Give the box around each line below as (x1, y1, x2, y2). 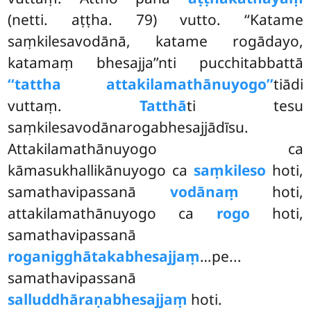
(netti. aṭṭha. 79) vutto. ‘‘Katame (8, 10, 303, 30)
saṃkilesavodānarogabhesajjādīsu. (8, 117, 249, 137)
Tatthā (140, 96, 187, 116)
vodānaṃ (169, 182, 239, 202)
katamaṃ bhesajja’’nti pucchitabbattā (8, 53, 303, 73)
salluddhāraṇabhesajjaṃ (8, 289, 188, 310)
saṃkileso (193, 160, 266, 180)
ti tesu (187, 96, 303, 116)
